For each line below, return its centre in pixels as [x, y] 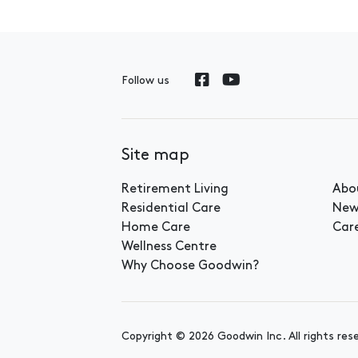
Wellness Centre [169, 247]
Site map [155, 155]
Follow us [145, 82]
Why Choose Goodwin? [190, 266]
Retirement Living [175, 189]
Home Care [156, 227]
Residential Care [171, 208]
